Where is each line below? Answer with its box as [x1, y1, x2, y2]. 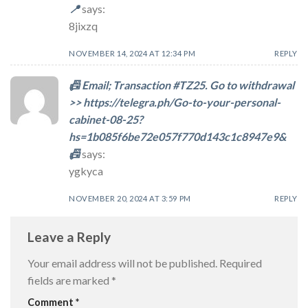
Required [219, 256, 262, 269]
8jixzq [69, 19, 98, 33]
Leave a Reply [27, 229, 113, 245]
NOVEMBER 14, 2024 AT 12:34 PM [69, 49, 196, 58]
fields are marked [27, 273, 111, 287]
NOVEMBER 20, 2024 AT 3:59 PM [69, 193, 191, 203]
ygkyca [69, 164, 103, 177]
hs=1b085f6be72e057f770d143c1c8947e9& [69, 129, 286, 143]
